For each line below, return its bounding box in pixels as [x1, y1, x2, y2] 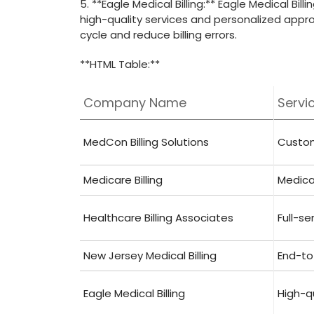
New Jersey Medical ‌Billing [83, 248, 217, 263]
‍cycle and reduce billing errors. [80, 27, 237, 42]
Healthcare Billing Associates [83, 210, 233, 225]
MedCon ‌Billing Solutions [83, 135, 209, 149]
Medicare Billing [83, 172, 163, 187]
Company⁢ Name [83, 94, 186, 111]
